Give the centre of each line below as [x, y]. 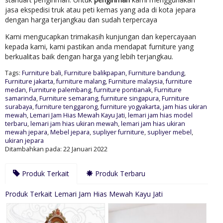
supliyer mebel [169, 132]
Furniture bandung [156, 73]
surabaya [19, 107]
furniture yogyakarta [130, 107]
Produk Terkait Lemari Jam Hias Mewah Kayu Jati [84, 194]
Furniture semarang [69, 99]
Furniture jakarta [29, 82]
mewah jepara [26, 132]
